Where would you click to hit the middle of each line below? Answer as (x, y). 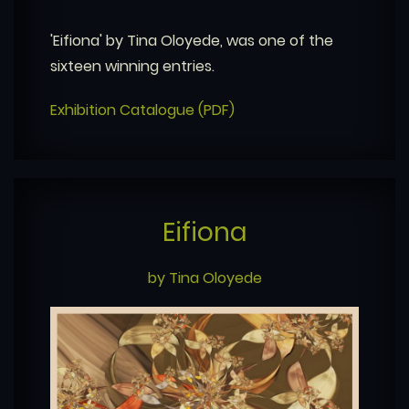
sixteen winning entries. (132, 67)
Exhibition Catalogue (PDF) (142, 110)
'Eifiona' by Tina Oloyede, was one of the (192, 41)
